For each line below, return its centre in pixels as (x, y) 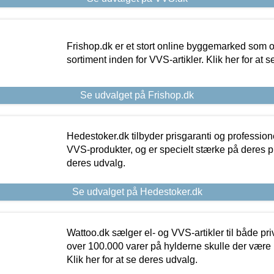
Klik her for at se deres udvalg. (132, 260)
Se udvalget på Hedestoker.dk (137, 192)
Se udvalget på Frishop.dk (137, 95)
